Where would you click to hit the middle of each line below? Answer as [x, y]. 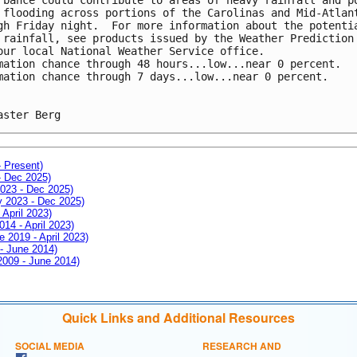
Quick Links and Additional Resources [178, 317]
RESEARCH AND [242, 345]
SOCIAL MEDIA [50, 345]
